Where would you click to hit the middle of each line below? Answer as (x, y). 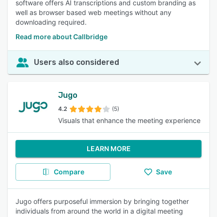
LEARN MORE (108, 148)
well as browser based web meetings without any (93, 12)
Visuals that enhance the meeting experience (129, 120)
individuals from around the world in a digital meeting (99, 211)
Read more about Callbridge (62, 37)
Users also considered (77, 62)
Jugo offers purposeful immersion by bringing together (102, 201)
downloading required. (51, 22)
